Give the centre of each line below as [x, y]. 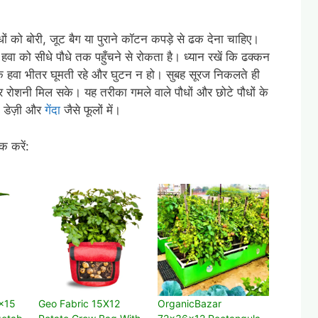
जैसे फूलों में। [91, 110]
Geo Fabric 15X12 [79, 303]
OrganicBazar [189, 303]
